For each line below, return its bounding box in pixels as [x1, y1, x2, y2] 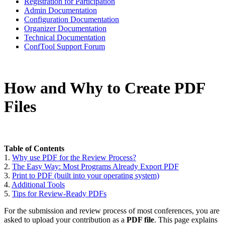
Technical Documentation [24, 33, 105, 42]
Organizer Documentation [24, 24, 106, 33]
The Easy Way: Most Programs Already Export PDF [12, 162, 179, 171]
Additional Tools [12, 180, 65, 189]
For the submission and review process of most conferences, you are [4, 206, 219, 215]
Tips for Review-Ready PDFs [12, 189, 106, 198]
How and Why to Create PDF [4, 79, 205, 97]
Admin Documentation [24, 6, 97, 15]
